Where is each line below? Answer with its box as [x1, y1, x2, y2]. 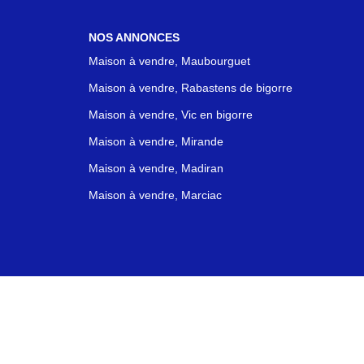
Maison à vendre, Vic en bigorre [88, 108, 253, 121]
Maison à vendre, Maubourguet [88, 54, 250, 67]
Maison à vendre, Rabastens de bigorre [88, 81, 292, 94]
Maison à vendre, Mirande [88, 135, 223, 148]
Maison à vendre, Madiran [88, 162, 223, 175]
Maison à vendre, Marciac [88, 188, 222, 201]
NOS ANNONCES [88, 30, 180, 44]
